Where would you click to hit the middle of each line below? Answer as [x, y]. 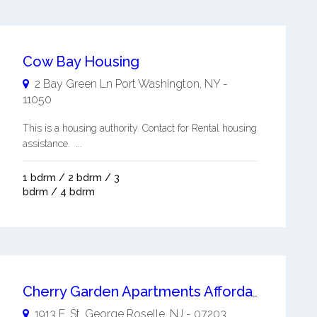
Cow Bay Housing [81, 61]
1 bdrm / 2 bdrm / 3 [71, 177]
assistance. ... [52, 143]
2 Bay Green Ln [73, 83]
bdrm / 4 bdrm [58, 191]
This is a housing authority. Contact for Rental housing [139, 128]
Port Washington [157, 83]
